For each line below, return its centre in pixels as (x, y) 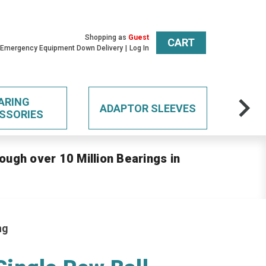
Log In (140, 48)
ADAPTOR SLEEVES (148, 108)
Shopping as (107, 37)
